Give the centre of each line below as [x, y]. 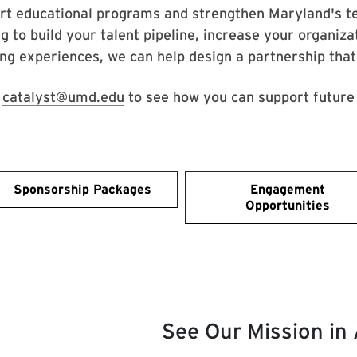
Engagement [287, 190]
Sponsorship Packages [82, 190]
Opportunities [287, 206]
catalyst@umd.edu [63, 97]
